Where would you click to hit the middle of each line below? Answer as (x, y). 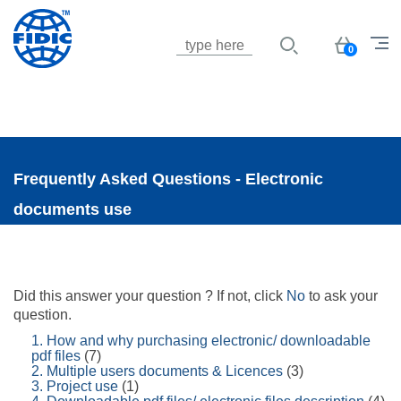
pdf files (56, 356)
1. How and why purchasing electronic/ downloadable (201, 341)
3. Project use (75, 386)
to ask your (341, 296)
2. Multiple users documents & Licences (157, 371)
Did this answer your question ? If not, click (150, 296)
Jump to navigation (200, 11)
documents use (73, 209)
